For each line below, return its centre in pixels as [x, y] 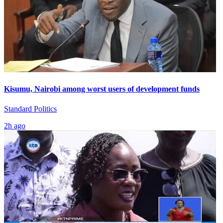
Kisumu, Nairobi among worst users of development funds [102, 89]
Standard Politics [30, 109]
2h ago [15, 125]
